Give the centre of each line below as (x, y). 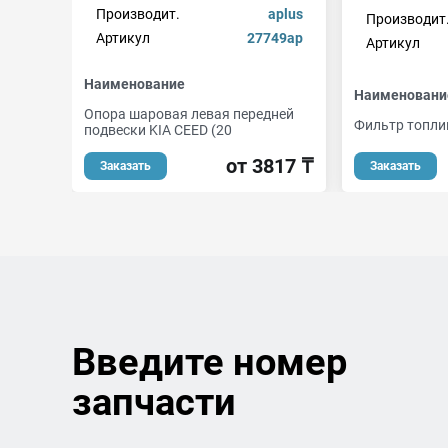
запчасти (154, 402)
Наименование (134, 84)
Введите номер (209, 362)
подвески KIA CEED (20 (158, 130)
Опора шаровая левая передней (189, 114)
